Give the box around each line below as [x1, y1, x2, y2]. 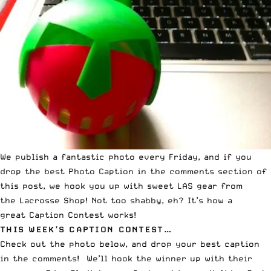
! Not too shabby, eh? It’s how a [85, 195, 232, 205]
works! [104, 209, 136, 220]
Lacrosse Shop [19, 195, 85, 205]
